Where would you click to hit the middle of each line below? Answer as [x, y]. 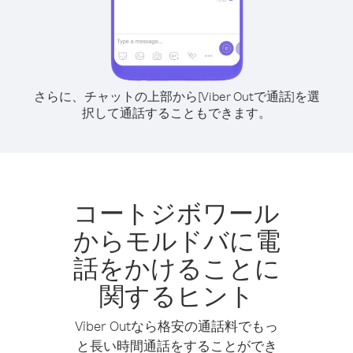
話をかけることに [176, 268]
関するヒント [176, 295]
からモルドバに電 [176, 240]
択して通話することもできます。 [176, 113]
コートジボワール [176, 212]
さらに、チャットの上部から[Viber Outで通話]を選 [176, 96]
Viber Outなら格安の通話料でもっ [176, 326]
